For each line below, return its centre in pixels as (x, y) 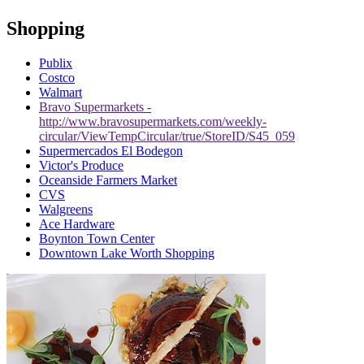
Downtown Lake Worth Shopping (127, 253)
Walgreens (66, 210)
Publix (56, 63)
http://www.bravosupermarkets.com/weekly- (153, 122)
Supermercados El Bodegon (111, 151)
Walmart (61, 93)
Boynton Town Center (97, 239)
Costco (57, 78)
